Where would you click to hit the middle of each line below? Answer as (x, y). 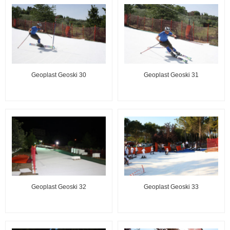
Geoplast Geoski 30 (59, 75)
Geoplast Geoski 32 (59, 187)
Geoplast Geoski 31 (171, 75)
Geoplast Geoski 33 (171, 187)
